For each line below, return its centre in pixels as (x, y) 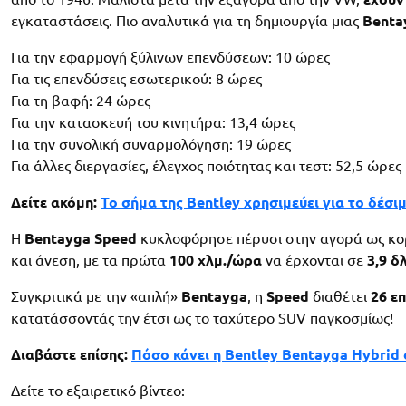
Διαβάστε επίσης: (71, 355)
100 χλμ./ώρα (216, 261)
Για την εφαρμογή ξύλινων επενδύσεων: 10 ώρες (170, 58)
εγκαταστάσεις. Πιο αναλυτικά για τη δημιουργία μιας (187, 21)
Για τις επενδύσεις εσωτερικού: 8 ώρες (136, 79)
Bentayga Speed (81, 239)
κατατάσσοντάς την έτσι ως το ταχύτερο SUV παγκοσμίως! (202, 319)
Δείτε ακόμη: (56, 203)
